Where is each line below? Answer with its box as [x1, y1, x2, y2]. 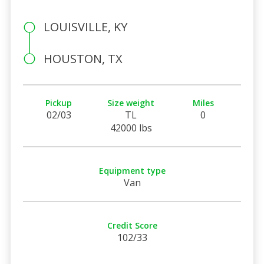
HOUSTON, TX [43, 50, 123, 67]
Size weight [107, 97, 155, 108]
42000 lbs [110, 121, 152, 134]
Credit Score [107, 219, 157, 231]
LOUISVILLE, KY [43, 18, 127, 35]
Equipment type [98, 164, 166, 176]
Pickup [45, 97, 72, 108]
